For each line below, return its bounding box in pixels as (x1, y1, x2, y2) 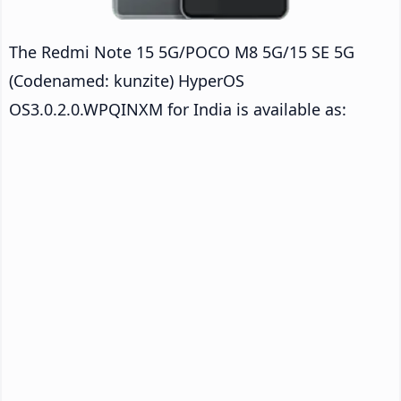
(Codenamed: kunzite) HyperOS (9, 69, 244, 91)
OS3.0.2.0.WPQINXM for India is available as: (9, 98, 346, 120)
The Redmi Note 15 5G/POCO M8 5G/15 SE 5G (9, 40, 354, 63)
